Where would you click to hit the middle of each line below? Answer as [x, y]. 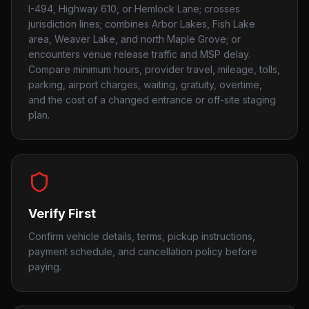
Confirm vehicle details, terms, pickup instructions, [142, 236]
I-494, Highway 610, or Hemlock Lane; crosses [134, 9]
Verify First [62, 213]
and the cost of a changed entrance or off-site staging [152, 100]
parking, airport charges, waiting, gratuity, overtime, [145, 84]
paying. [45, 267]
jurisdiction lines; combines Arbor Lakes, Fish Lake [142, 24]
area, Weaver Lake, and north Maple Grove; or [134, 39]
